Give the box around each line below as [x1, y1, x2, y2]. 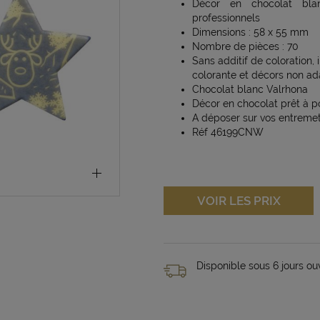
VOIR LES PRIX [196, 194, 281, 208]
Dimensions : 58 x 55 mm [192, 26, 309, 38]
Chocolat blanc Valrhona [192, 84, 308, 95]
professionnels [192, 12, 260, 24]
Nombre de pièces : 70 [192, 41, 299, 52]
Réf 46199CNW [192, 126, 264, 138]
